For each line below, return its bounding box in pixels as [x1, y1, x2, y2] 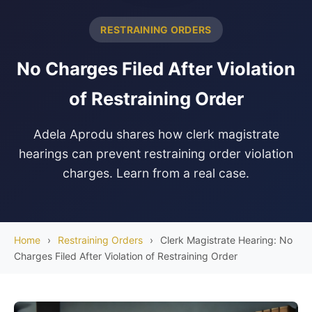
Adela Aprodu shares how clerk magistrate [33, 127, 279, 142]
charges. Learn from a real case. [63, 166, 249, 181]
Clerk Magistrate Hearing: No [157, 234, 292, 247]
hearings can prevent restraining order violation [19, 146, 293, 162]
